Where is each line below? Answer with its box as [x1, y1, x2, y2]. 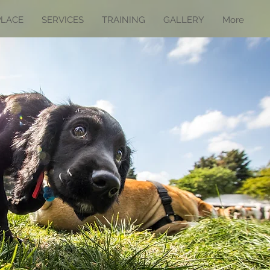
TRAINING [102, 14, 145, 25]
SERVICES [42, 14, 84, 25]
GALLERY [163, 14, 204, 25]
